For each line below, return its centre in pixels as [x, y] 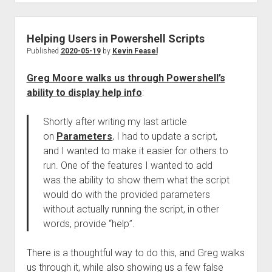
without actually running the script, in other [131, 209]
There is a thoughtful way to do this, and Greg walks [135, 253]
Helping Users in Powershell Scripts [115, 39]
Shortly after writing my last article [115, 122]
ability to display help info [84, 93]
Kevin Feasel [135, 51]
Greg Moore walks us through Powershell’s [126, 78]
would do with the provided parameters [126, 195]
